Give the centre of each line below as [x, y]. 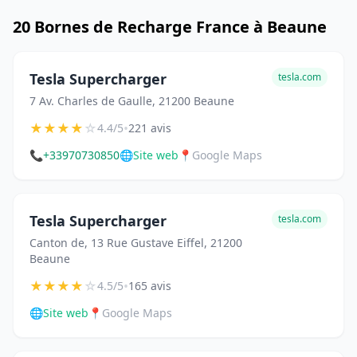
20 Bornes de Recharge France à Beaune [170, 27]
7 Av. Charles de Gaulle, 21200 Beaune [132, 101]
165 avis [150, 286]
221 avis [150, 128]
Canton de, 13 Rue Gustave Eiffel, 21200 [136, 243]
